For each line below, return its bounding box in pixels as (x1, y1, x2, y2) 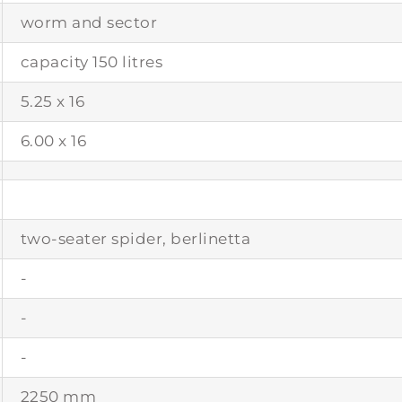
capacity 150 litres (20, 52, 163, 71)
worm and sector (20, 13, 158, 31)
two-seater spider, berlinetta (20, 229, 251, 248)
